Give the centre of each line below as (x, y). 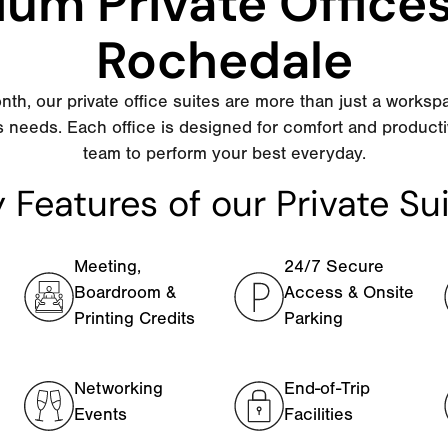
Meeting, (107, 266)
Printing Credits (134, 318)
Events (100, 414)
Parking (313, 318)
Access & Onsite (348, 292)
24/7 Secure (333, 266)
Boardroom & (124, 292)
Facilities (318, 414)
